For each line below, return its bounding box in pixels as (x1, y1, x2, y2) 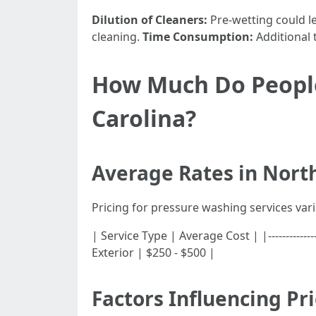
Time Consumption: (142, 29, 253, 44)
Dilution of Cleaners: (92, 12, 207, 28)
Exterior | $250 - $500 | (92, 245, 215, 260)
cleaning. (92, 29, 142, 44)
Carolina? (92, 103, 196, 133)
